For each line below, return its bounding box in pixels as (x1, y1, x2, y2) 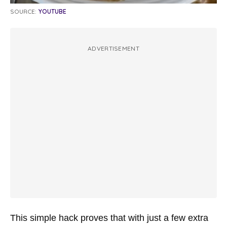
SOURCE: (10, 8, 36, 16)
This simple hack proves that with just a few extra (10, 213, 208, 223)
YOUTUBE (39, 8, 66, 16)
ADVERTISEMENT (88, 45, 139, 53)
